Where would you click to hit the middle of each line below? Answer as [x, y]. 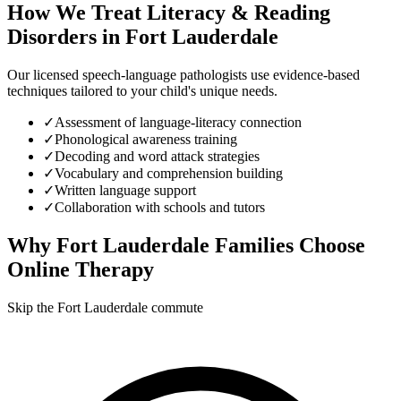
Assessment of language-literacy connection [178, 122]
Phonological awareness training [146, 139]
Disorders [52, 36]
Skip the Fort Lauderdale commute [105, 307]
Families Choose [287, 245]
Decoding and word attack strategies [157, 156]
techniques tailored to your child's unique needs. [142, 90]
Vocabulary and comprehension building [169, 173]
